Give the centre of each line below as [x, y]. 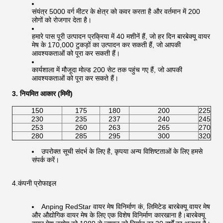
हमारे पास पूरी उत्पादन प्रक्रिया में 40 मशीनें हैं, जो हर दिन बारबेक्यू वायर [121, 36]
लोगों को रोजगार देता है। [62, 20]
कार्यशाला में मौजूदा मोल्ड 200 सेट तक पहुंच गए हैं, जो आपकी [107, 70]
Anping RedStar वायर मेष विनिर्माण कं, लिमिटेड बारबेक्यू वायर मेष [126, 207]
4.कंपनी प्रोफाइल [34, 183]
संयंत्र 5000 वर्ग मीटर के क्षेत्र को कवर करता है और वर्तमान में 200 [116, 11]
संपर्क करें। [46, 160]
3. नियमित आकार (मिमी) [42, 94]
